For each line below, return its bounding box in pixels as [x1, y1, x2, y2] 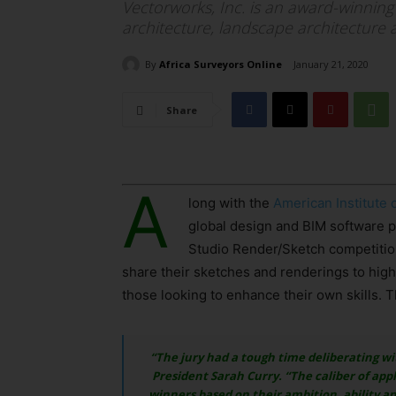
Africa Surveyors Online [159, 57, 282, 71]
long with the [188, 194, 273, 212]
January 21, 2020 [293, 57, 369, 72]
